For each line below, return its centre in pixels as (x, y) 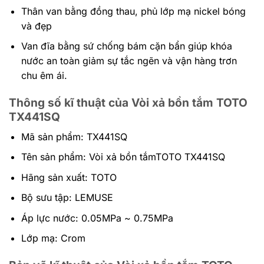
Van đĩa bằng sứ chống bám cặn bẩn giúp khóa (126, 46)
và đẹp (36, 26)
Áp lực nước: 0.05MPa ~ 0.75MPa (97, 218)
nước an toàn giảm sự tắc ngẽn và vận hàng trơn (129, 61)
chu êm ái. (44, 76)
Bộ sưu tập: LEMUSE (67, 198)
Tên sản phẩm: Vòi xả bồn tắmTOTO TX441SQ (123, 157)
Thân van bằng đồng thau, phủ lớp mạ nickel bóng (133, 11)
